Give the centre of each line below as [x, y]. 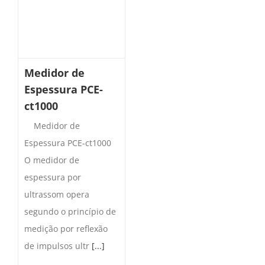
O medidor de [52, 160]
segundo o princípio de [70, 211]
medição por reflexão [66, 228]
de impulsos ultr [58, 245]
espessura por [53, 177]
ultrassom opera [57, 194]
